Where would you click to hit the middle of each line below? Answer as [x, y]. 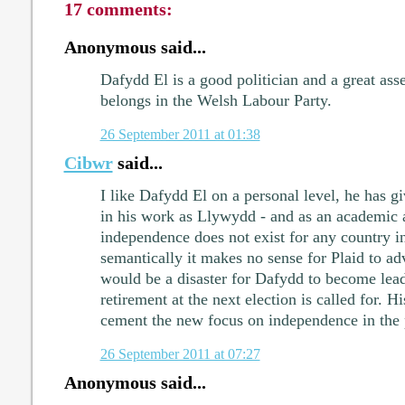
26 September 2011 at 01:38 [180, 135]
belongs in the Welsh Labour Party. [216, 101]
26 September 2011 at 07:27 [180, 353]
